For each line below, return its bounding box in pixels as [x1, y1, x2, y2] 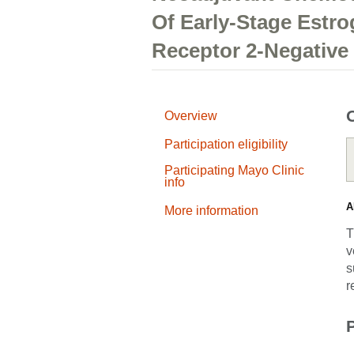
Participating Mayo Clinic [164, 164, 304, 177]
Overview [164, 109, 217, 122]
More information [164, 204, 258, 217]
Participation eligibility [164, 137, 288, 151]
